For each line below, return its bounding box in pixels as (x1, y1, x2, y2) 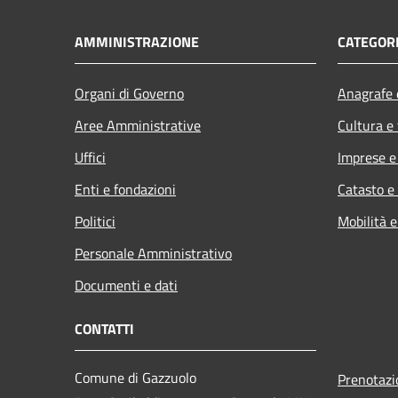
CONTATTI (75, 317, 134, 339)
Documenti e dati (75, 274, 178, 296)
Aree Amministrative (75, 114, 201, 136)
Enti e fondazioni (75, 178, 176, 200)
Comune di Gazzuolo (75, 366, 196, 388)
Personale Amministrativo (75, 242, 232, 264)
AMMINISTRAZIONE (75, 30, 199, 52)
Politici (75, 210, 115, 232)
